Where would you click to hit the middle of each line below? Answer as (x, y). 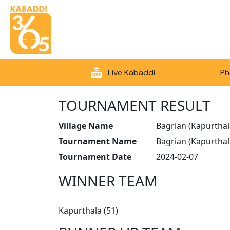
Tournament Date (95, 157)
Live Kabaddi (131, 72)
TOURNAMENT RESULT (135, 106)
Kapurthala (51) (88, 211)
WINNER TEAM (108, 181)
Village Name (86, 126)
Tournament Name (98, 141)
